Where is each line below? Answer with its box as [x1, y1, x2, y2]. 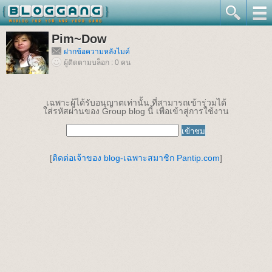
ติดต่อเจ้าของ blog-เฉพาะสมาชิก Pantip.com [52, 153, 220, 163]
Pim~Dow [52, 32, 107, 46]
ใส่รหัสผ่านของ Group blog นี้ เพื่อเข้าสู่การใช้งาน [43, 106, 229, 116]
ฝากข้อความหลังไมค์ [64, 47, 130, 56]
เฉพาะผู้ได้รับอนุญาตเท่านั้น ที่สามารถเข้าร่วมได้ [46, 98, 226, 107]
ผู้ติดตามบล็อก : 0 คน [64, 58, 131, 67]
